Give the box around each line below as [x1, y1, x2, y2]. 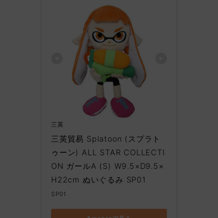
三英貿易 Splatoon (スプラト [51, 133, 161, 144]
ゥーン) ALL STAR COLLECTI [51, 147, 165, 157]
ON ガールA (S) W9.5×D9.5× [51, 161, 164, 171]
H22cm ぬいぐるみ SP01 [51, 174, 146, 184]
